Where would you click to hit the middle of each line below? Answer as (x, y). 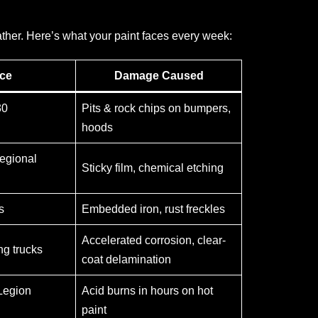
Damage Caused (159, 75)
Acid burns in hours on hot (147, 290)
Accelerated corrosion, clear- (154, 240)
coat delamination (126, 259)
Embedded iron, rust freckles (153, 209)
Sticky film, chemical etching (153, 168)
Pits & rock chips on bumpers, (156, 108)
